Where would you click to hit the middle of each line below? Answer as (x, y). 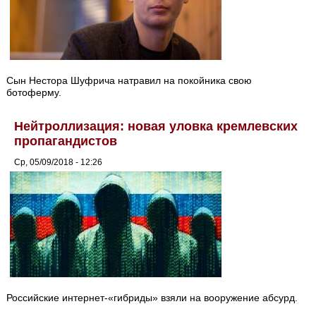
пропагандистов (66, 141)
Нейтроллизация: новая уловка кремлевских (156, 127)
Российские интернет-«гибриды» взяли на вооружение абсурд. (152, 298)
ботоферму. (34, 93)
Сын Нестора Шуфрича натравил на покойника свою (129, 81)
